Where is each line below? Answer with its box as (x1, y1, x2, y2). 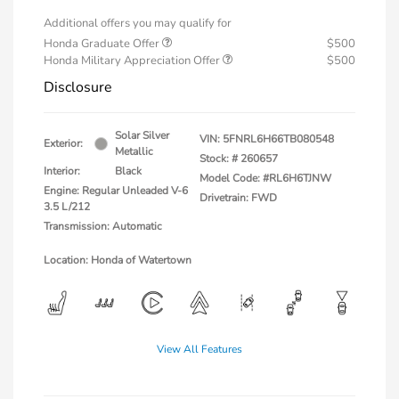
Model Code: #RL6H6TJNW (199, 171, 331, 186)
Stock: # (199, 151, 238, 167)
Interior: (44, 164, 80, 179)
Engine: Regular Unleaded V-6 (44, 183, 188, 199)
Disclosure (44, 77, 112, 98)
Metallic (115, 144, 153, 159)
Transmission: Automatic (44, 219, 162, 234)
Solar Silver (115, 128, 169, 143)
